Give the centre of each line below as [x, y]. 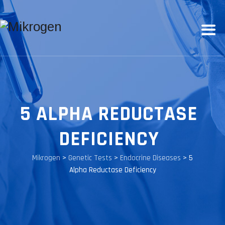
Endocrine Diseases [150, 158]
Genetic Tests [90, 158]
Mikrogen [46, 158]
